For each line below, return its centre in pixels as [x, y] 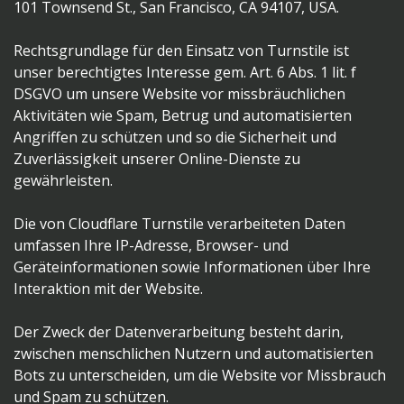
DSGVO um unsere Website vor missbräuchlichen [179, 94]
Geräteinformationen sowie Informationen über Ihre [192, 267]
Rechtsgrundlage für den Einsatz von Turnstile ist [181, 51]
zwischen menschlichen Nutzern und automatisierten [193, 354]
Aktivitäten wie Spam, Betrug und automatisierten [183, 116]
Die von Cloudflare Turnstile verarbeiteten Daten [179, 224]
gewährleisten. [63, 181]
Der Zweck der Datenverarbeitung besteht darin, [179, 332]
